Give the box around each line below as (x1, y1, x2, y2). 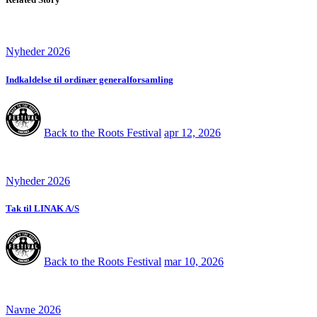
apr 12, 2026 (164, 126, 221, 139)
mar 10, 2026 (164, 255, 224, 268)
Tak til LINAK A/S (6, 202, 79, 214)
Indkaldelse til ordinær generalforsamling (6, 74, 173, 85)
